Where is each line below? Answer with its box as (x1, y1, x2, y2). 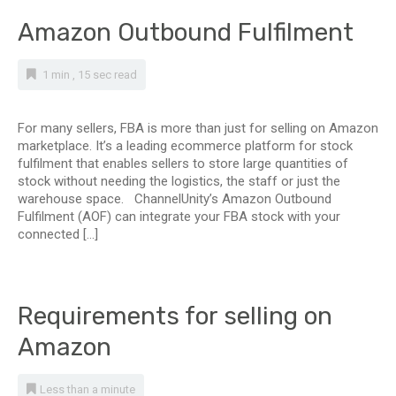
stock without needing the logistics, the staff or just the (18, 173, 340, 189)
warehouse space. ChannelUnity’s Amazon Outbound (18, 191, 331, 207)
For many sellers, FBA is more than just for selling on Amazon (18, 120, 378, 136)
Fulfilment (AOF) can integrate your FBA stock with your (18, 209, 340, 225)
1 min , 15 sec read (40, 68, 137, 81)
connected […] (18, 226, 98, 242)
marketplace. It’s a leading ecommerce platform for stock (18, 138, 353, 154)
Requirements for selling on (18, 301, 332, 331)
